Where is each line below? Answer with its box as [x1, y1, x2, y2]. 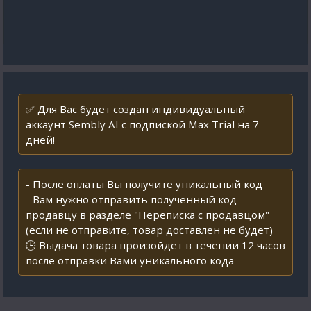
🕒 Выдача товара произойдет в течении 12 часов [26, 238, 285, 252]
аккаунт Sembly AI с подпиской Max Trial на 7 [26, 117, 259, 131]
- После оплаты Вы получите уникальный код [26, 177, 262, 191]
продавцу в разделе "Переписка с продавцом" [26, 208, 269, 221]
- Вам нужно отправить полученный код [26, 192, 237, 206]
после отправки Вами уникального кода [26, 253, 234, 267]
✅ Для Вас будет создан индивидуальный [26, 102, 245, 116]
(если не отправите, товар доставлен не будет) [26, 223, 273, 237]
